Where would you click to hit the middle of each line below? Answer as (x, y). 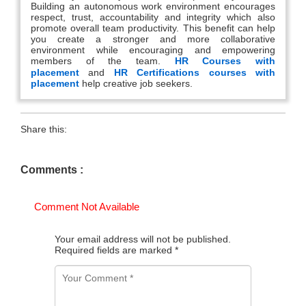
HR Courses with (225, 61)
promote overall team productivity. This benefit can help (153, 28)
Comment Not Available (87, 207)
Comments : (52, 170)
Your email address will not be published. (143, 239)
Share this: (44, 129)
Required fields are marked (115, 250)
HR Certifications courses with (195, 73)
